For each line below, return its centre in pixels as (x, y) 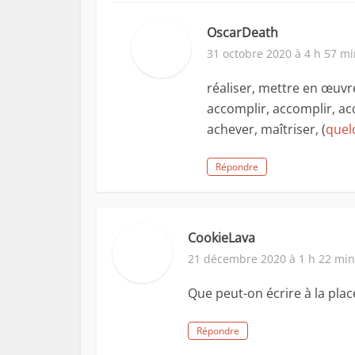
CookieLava (221, 238)
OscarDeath (242, 32)
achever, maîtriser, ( (266, 129)
